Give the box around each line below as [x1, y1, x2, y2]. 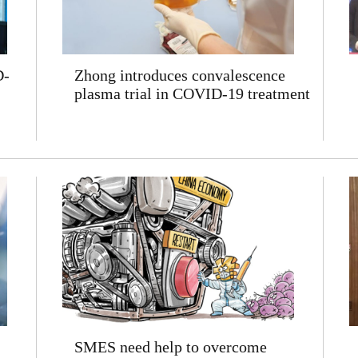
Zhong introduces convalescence [74, 66, 285, 84]
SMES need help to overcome [74, 338, 267, 356]
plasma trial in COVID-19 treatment [74, 85, 310, 102]
